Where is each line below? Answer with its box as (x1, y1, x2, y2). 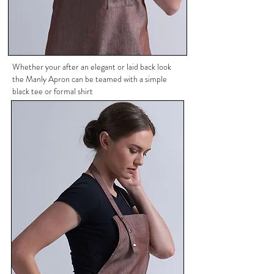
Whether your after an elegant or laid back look (12, 61, 171, 73)
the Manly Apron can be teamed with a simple (12, 73, 167, 85)
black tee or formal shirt (12, 85, 93, 97)
